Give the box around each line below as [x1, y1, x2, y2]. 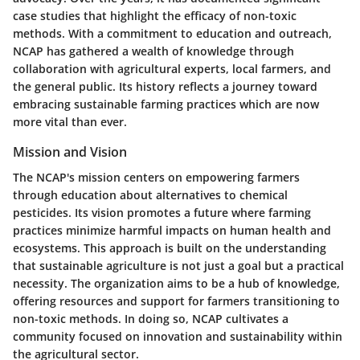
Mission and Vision [13, 142, 127, 161]
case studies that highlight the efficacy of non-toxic [13, 7, 297, 23]
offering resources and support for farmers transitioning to [13, 293, 340, 309]
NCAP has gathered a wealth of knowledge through [13, 43, 294, 59]
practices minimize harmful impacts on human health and [13, 223, 331, 238]
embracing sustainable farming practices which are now [13, 96, 319, 112]
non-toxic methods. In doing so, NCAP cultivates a [13, 311, 288, 326]
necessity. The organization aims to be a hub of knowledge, [13, 276, 340, 291]
